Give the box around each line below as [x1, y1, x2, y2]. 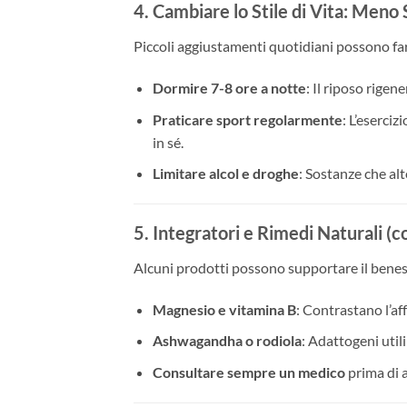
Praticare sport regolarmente [152, 110, 342, 128]
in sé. [152, 133, 184, 151]
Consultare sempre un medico [152, 363, 345, 381]
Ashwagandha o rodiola [152, 332, 302, 350]
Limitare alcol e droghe [152, 164, 299, 183]
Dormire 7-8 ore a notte [152, 79, 306, 97]
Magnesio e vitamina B [152, 300, 296, 318]
